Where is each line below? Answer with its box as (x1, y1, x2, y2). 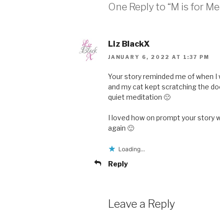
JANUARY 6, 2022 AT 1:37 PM (108, 54, 210, 60)
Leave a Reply (108, 197, 175, 210)
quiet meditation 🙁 (108, 92, 170, 101)
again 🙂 (108, 123, 134, 132)
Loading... (118, 145, 145, 153)
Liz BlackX (108, 39, 150, 49)
